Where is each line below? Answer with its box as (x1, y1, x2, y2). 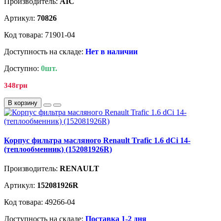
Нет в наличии (85, 47, 138, 56)
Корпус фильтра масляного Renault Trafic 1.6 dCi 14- (4, 136, 190, 145)
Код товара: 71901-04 (4, 30, 75, 39)
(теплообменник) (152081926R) (4, 145, 112, 153)
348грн (4, 81, 28, 89)
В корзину (8, 99, 37, 107)
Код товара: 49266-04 (4, 198, 75, 207)
